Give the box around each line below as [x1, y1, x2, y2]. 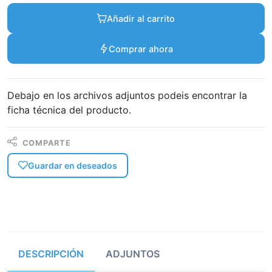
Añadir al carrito [107, 13, 175, 24]
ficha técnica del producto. [7, 104, 131, 116]
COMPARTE [19, 138, 71, 148]
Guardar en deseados [28, 160, 117, 171]
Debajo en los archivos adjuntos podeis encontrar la [7, 89, 247, 101]
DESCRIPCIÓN [18, 247, 84, 260]
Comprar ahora [109, 43, 173, 54]
